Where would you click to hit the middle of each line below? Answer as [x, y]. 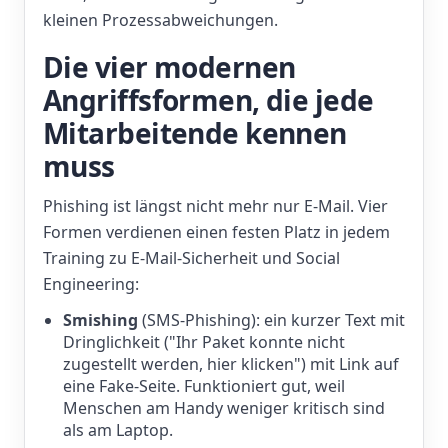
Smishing [100, 320]
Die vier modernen [169, 67]
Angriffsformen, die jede [208, 100]
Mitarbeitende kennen [195, 133]
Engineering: [91, 284]
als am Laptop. [118, 430]
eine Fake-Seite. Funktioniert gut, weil [204, 386]
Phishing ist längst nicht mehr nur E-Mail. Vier [215, 206]
